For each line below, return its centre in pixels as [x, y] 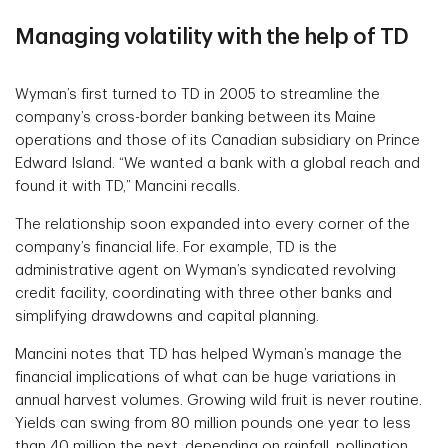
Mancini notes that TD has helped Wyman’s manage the [208, 355]
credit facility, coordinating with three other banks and [203, 294]
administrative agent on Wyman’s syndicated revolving [205, 271]
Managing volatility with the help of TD [212, 37]
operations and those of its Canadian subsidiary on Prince [217, 141]
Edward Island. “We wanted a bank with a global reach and [217, 164]
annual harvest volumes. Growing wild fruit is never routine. [218, 401]
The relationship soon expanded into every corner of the [212, 225]
